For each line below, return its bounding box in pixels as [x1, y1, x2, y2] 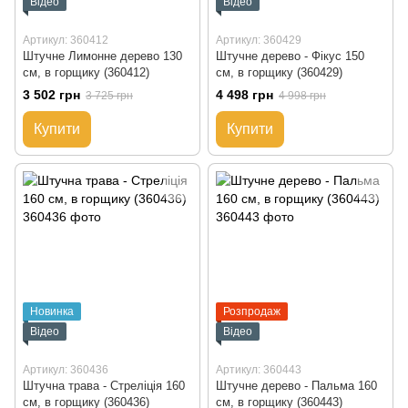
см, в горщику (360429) [216, 65, 342, 79]
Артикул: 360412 [23, 33, 108, 46]
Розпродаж [223, 304, 280, 318]
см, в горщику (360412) [23, 65, 149, 79]
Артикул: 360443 [216, 362, 301, 376]
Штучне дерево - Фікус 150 [216, 48, 364, 63]
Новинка [30, 304, 74, 318]
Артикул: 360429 [216, 33, 301, 46]
